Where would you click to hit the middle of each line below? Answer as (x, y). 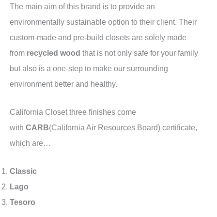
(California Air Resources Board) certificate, (123, 127)
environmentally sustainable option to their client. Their (103, 22)
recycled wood (53, 53)
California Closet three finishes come (73, 112)
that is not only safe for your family (139, 53)
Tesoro (23, 202)
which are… (30, 143)
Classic (23, 171)
